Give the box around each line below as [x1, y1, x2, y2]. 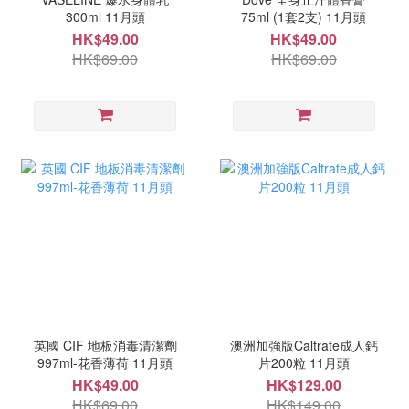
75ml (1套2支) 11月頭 [241, 7, 367, 26]
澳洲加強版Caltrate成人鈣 [229, 335, 378, 354]
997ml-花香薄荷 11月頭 [37, 352, 173, 372]
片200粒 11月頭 [309, 352, 350, 372]
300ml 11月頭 [65, 7, 145, 26]
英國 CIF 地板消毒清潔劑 [33, 335, 177, 354]
